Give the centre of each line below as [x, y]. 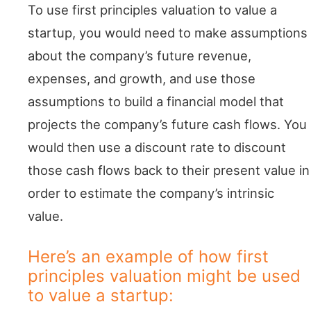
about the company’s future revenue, [140, 56]
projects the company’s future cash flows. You [167, 125]
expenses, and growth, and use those [142, 79]
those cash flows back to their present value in [169, 170]
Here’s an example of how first [148, 256]
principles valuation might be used [164, 276]
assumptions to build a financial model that [156, 102]
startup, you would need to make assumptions [168, 33]
